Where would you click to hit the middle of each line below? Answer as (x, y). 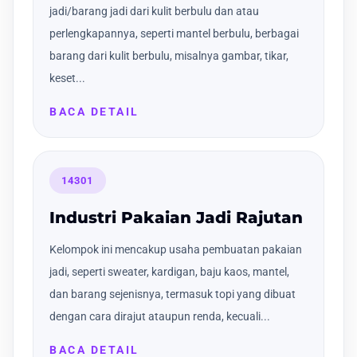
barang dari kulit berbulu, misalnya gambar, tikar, (169, 55)
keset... (67, 78)
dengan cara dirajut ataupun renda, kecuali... (160, 317)
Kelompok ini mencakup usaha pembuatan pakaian (176, 250)
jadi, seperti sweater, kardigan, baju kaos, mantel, (169, 272)
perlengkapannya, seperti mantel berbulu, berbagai (174, 33)
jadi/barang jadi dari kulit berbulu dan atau (154, 11)
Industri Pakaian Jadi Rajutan (176, 218)
